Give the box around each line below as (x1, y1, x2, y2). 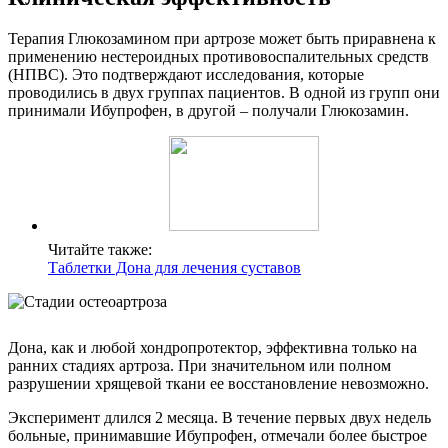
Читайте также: (48, 241, 152, 259)
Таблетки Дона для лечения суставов (48, 259, 301, 277)
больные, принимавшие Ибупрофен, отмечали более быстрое (8, 427, 427, 445)
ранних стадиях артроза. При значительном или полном (8, 357, 391, 375)
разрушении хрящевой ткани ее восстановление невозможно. (8, 375, 429, 393)
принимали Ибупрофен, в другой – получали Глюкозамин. (8, 102, 409, 120)
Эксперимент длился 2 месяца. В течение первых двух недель (8, 409, 431, 427)
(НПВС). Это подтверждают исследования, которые (8, 66, 364, 84)
